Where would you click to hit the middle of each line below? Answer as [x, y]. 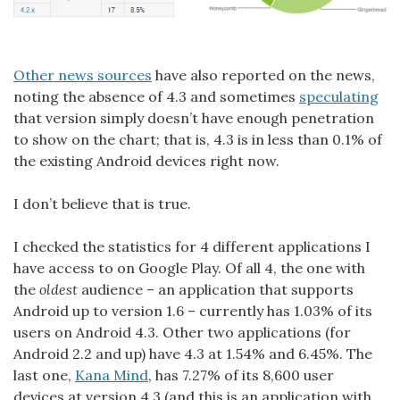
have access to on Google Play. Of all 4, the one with [189, 268]
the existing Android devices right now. [146, 161]
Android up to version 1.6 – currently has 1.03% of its [193, 311]
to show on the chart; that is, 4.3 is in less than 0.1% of [198, 140]
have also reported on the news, [263, 75]
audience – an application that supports [216, 290]
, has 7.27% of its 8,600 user [241, 375]
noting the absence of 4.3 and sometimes [156, 97]
